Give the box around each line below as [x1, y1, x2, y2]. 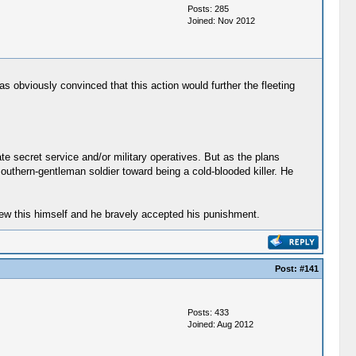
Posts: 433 [187, 308, 229, 317]
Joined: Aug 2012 [187, 319, 253, 329]
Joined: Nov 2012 [187, 16, 255, 25]
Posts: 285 [187, 4, 229, 14]
